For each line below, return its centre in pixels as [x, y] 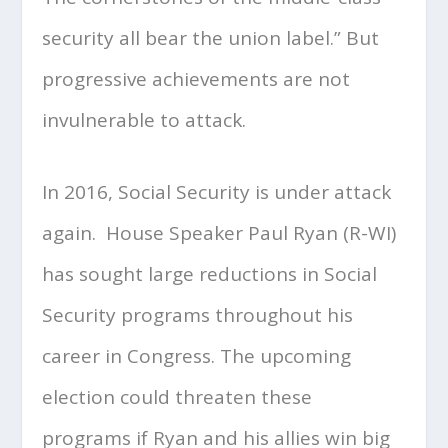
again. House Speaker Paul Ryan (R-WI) [219, 232]
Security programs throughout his [198, 314]
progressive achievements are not [196, 79]
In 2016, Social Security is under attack [217, 191]
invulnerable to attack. [144, 120]
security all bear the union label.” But [211, 38]
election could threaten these [177, 396]
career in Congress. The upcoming [197, 355]
